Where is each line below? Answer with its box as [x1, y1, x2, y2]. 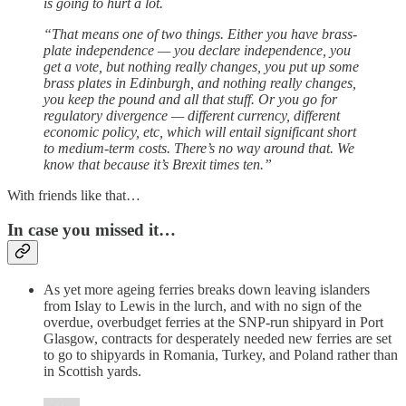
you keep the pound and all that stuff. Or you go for [43, 91, 337, 107]
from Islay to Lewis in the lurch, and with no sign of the [43, 298, 362, 314]
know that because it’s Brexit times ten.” [43, 156, 272, 172]
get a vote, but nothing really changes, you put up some [43, 58, 359, 74]
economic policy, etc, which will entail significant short [43, 123, 356, 140]
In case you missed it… [7, 220, 176, 240]
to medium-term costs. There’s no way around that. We [43, 140, 354, 156]
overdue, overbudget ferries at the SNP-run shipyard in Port [43, 314, 383, 331]
